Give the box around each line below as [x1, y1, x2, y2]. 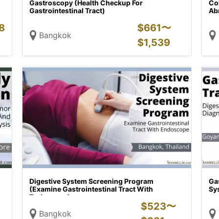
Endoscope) [29, 193, 71, 201]
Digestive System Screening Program [29, 177, 154, 185]
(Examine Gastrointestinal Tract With [29, 185, 153, 193]
